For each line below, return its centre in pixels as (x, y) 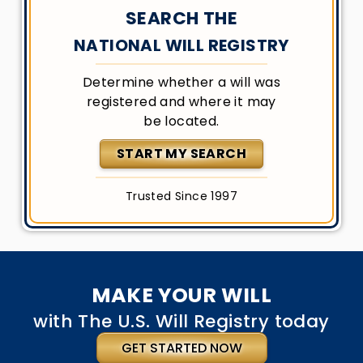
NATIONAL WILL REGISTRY (181, 45)
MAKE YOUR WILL (181, 295)
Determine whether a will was (181, 82)
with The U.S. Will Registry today (181, 321)
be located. (181, 121)
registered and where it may (181, 102)
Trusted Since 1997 (181, 196)
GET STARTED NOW (181, 348)
